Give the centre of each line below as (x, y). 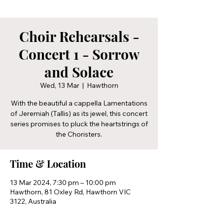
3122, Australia (33, 201)
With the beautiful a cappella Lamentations (79, 103)
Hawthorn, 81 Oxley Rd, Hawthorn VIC (70, 192)
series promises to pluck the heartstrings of (79, 124)
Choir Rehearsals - (79, 36)
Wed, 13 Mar (59, 85)
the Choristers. (79, 134)
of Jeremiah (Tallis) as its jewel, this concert (79, 113)
